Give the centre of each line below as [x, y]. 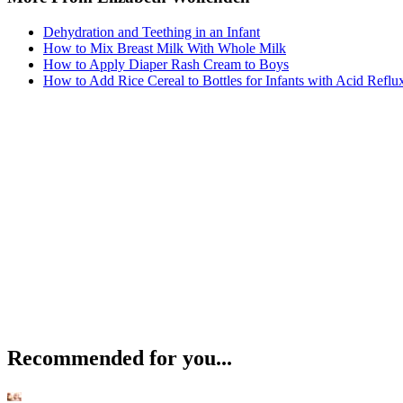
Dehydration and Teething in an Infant [152, 31]
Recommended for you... [120, 358]
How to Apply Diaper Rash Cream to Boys [166, 64]
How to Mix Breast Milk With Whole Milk [165, 48]
